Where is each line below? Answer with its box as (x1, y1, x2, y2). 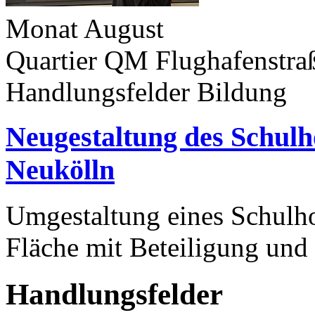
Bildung (197, 76, 287, 107)
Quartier (6, 44, 97, 75)
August (84, 13, 164, 44)
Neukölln (6, 154, 115, 186)
